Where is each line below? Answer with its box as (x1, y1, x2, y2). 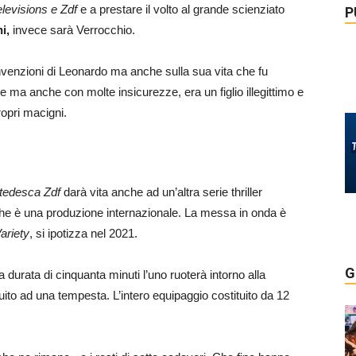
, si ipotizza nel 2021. (29, 226, 137, 240)
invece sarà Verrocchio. (13, 23, 135, 37)
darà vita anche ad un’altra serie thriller (64, 185, 262, 199)
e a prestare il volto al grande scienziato (77, 2, 284, 16)
